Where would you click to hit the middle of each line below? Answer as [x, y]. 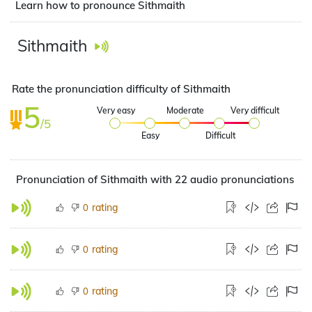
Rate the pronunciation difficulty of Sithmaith [121, 89]
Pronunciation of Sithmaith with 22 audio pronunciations [155, 179]
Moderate [186, 110]
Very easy [116, 110]
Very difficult [255, 110]
